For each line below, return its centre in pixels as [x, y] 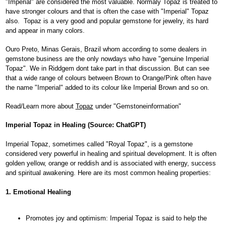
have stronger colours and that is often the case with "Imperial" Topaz [107, 12]
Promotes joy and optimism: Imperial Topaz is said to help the [116, 218]
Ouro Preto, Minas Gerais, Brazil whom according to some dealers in [106, 49]
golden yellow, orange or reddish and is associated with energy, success [110, 163]
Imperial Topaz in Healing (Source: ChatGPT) [75, 125]
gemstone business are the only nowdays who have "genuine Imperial [107, 59]
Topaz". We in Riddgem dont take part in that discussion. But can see [107, 69]
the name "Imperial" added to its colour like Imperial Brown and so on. [107, 88]
